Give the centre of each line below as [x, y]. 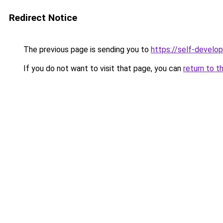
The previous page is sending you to [86, 50]
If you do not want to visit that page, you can [102, 68]
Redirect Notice [43, 18]
